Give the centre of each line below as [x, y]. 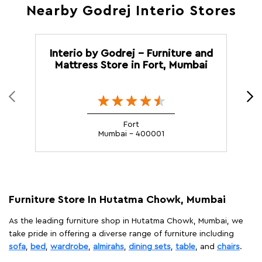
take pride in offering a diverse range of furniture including [121, 234]
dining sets [150, 247]
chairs [228, 247]
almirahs [108, 247]
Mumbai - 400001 [131, 134]
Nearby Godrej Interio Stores [131, 11]
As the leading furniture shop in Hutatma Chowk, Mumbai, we [126, 221]
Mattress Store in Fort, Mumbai [131, 65]
